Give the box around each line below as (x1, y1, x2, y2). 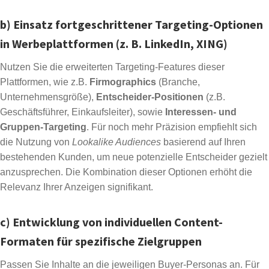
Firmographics (89, 77, 156, 88)
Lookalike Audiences (72, 137, 161, 148)
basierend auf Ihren (161, 137, 246, 148)
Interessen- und (165, 107, 237, 118)
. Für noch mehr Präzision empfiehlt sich (86, 122, 257, 133)
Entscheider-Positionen (96, 92, 204, 103)
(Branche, (156, 77, 200, 88)
